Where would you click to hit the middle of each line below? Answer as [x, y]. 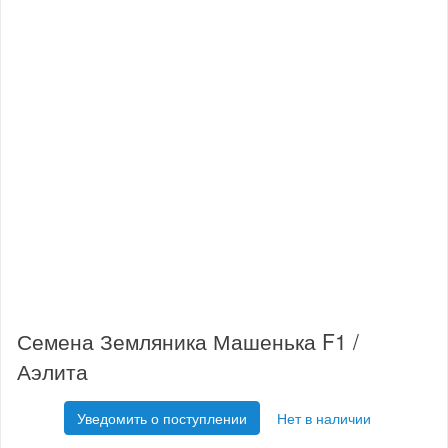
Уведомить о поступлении [162, 417]
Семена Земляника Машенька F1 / [188, 340]
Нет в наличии [324, 417]
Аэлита [52, 370]
